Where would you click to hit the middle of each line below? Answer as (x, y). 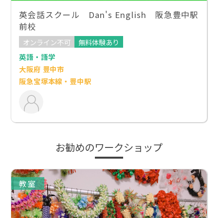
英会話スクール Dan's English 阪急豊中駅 (109, 15)
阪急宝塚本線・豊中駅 (55, 81)
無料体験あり (99, 42)
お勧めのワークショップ (109, 147)
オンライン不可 (47, 42)
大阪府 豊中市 (42, 69)
